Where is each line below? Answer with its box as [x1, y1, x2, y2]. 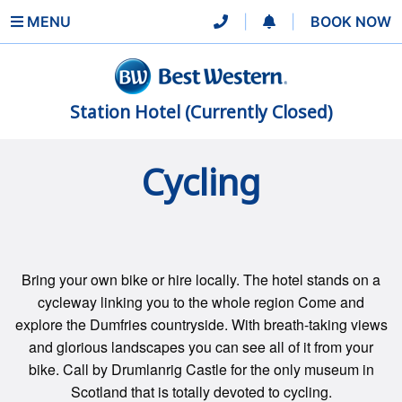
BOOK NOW [310, 13, 391, 31]
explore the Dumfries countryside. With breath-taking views [14, 314, 388, 335]
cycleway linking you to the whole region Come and [38, 292, 364, 312]
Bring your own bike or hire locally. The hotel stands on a [22, 269, 380, 290]
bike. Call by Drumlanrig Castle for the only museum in [28, 359, 374, 380]
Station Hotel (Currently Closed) [69, 100, 333, 124]
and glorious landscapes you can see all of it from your [29, 336, 373, 357]
